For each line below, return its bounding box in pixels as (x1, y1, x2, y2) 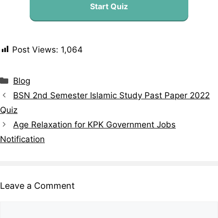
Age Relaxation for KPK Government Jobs (13, 119, 176, 129)
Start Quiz (90, 1, 128, 11)
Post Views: (12, 45, 58, 55)
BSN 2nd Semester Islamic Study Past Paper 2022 (13, 90, 210, 100)
